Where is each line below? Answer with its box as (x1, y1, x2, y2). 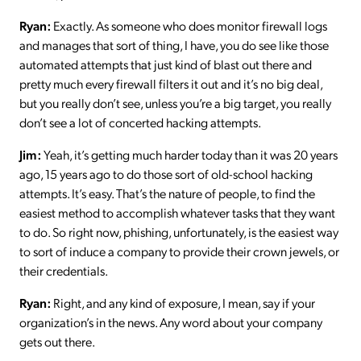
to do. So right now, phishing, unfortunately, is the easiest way (19, 222, 338, 240)
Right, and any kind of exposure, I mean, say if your (51, 293, 315, 311)
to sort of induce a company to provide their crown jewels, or (19, 242, 339, 259)
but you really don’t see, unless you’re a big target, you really (19, 93, 331, 111)
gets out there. (19, 332, 95, 350)
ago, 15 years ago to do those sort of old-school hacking (19, 164, 313, 182)
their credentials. (19, 261, 108, 279)
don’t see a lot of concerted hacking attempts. (19, 113, 263, 131)
